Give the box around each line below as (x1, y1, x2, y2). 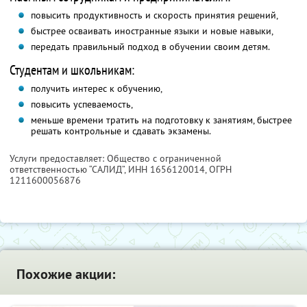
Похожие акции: (16, 265, 115, 284)
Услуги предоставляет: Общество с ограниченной (10, 152, 221, 165)
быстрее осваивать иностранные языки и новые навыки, (30, 25, 273, 38)
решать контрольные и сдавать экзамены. (30, 125, 211, 138)
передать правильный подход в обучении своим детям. (30, 40, 270, 53)
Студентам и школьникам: (10, 61, 134, 79)
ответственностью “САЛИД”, (10, 163, 128, 176)
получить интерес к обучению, (30, 82, 162, 95)
